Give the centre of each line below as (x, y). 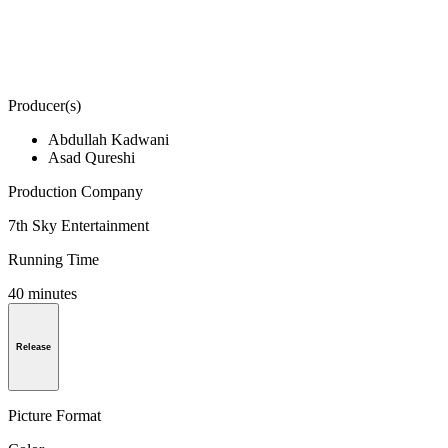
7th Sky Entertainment (78, 226)
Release (33, 347)
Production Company (75, 192)
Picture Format (54, 415)
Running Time (53, 260)
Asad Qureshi (91, 158)
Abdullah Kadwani (108, 140)
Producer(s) (44, 106)
